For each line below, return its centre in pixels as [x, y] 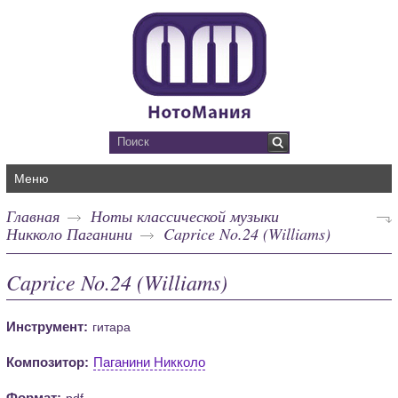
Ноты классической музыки [185, 215]
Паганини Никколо [150, 362]
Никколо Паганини [70, 233]
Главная [33, 215]
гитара [112, 326]
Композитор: [48, 362]
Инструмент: [48, 326]
